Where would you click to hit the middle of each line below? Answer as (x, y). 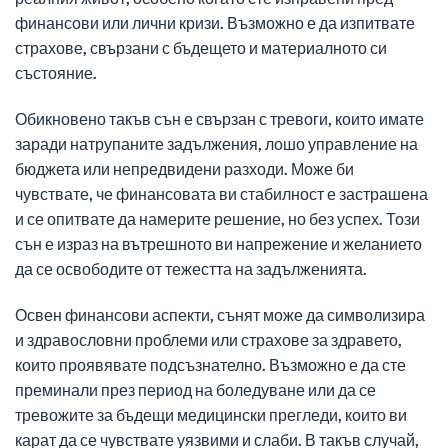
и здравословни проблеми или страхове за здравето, (208, 339)
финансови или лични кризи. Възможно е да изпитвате (215, 23)
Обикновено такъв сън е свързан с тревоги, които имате (219, 119)
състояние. (56, 73)
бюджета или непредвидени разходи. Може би (184, 169)
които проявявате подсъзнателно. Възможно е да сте (210, 364)
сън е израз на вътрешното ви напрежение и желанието (218, 244)
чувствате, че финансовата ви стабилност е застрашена (221, 194)
